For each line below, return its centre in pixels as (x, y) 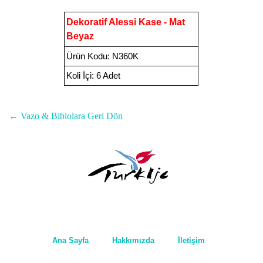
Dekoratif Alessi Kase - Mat (126, 22)
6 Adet (107, 76)
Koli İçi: (80, 76)
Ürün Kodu (87, 56)
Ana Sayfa (70, 240)
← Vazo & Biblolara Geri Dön (66, 116)
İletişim (191, 240)
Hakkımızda (133, 240)
